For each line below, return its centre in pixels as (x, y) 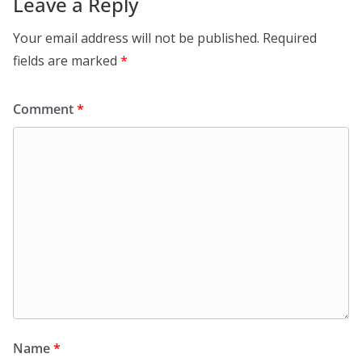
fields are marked (67, 61)
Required (290, 38)
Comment (45, 109)
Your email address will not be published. (136, 38)
